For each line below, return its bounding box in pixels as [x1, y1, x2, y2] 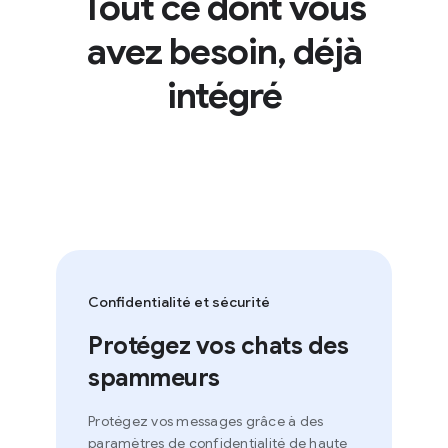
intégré [144, 73, 260, 119]
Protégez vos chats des [66, 331, 326, 362]
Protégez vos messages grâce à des [66, 412, 302, 431]
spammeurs [66, 363, 198, 394]
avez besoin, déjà [64, 29, 340, 75]
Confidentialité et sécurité [66, 293, 248, 312]
